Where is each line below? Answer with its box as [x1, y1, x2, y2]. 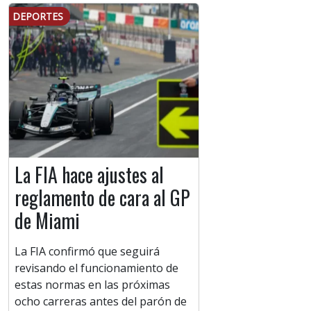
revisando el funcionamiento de [15, 260, 178, 276]
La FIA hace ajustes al [15, 160, 164, 190]
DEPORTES [12, 10, 63, 24]
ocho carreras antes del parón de [15, 294, 187, 310]
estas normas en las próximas [15, 277, 170, 293]
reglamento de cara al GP [15, 183, 190, 212]
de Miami [15, 206, 80, 235]
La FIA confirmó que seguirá [15, 244, 160, 260]
